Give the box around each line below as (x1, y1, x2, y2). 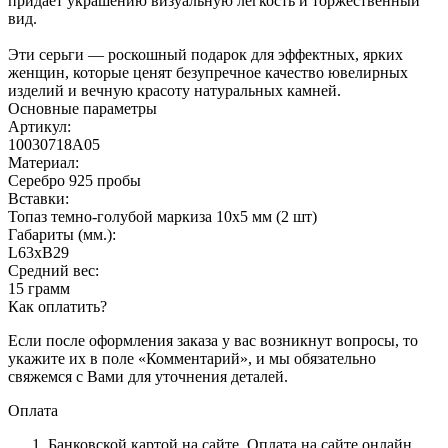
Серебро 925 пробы (8, 171, 141, 189)
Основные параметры (8, 99, 157, 117)
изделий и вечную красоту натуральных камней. (8, 81, 341, 99)
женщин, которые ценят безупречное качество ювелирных (8, 63, 408, 81)
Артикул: (8, 117, 71, 135)
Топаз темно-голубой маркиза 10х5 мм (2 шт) (8, 207, 317, 225)
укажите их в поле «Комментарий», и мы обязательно (8, 349, 376, 367)
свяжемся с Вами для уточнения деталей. (8, 367, 288, 385)
